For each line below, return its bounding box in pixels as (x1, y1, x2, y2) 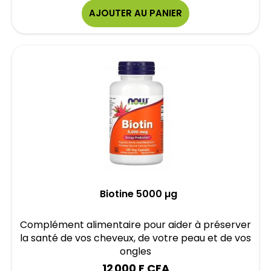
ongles (120, 244, 151, 258)
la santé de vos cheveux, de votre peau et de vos (20, 231, 251, 245)
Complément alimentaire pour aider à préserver (20, 218, 251, 232)
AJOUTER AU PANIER (89, 7, 182, 19)
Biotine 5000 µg (100, 187, 177, 201)
